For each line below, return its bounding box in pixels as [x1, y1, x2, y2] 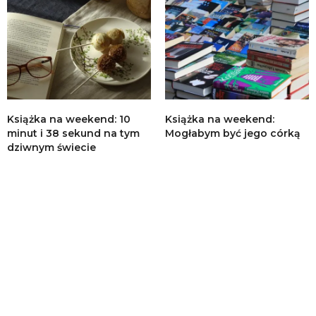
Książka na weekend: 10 [7, 112, 130, 126]
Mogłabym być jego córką [165, 126, 300, 140]
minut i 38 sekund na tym [7, 126, 140, 140]
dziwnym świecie [7, 140, 96, 154]
